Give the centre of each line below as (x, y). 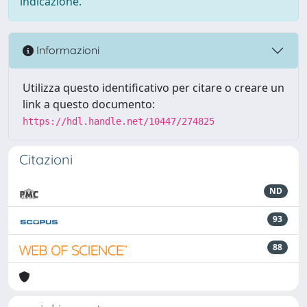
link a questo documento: (89, 104)
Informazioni (66, 50)
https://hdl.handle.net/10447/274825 (119, 121)
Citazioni (46, 159)
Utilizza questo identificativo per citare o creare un (153, 87)
